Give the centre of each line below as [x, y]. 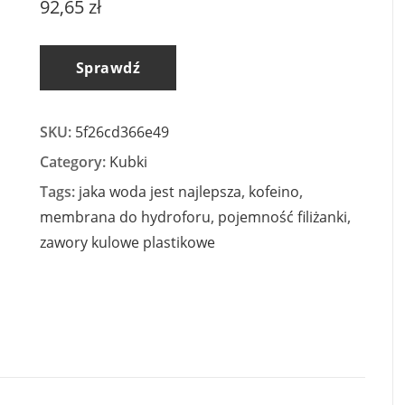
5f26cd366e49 [122, 132]
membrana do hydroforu [125, 217]
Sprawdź [108, 68]
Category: [75, 162]
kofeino [274, 192]
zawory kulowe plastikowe [127, 243]
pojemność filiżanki [283, 217]
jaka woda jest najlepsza [160, 192]
